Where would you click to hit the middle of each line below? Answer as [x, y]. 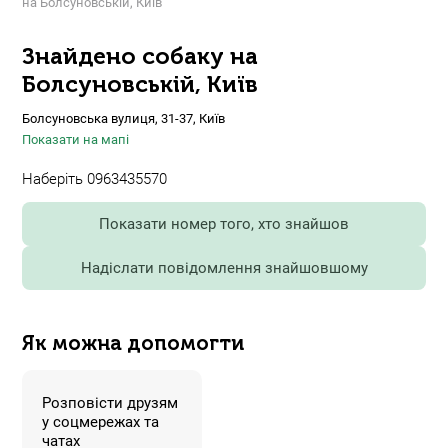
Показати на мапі [75, 140]
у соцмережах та [100, 421]
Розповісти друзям [110, 402]
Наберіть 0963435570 [94, 179]
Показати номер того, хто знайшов [224, 224]
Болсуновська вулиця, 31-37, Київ [123, 119]
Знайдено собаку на [140, 56]
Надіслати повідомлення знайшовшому [224, 268]
